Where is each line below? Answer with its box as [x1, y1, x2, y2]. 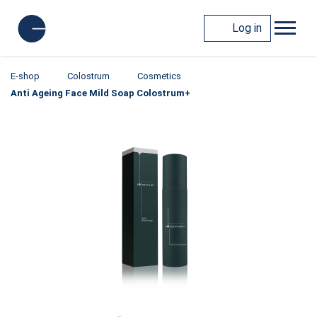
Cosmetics [137, 71, 181, 81]
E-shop [11, 71, 40, 81]
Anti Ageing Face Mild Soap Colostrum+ [11, 88, 190, 98]
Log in [232, 21, 262, 35]
